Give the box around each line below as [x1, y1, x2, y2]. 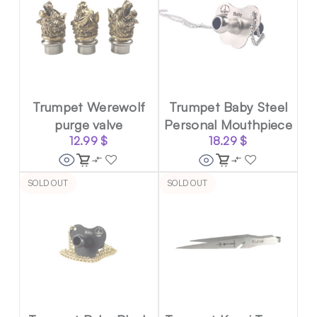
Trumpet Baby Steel [168, 98, 288, 115]
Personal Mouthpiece [164, 116, 292, 133]
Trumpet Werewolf [32, 98, 146, 115]
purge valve [54, 116, 123, 133]
